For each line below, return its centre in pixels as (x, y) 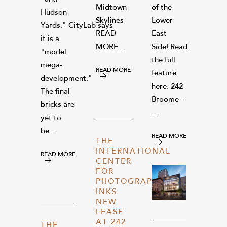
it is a (50, 39)
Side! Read (169, 48)
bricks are (58, 105)
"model (53, 52)
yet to (51, 118)
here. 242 (167, 87)
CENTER (114, 162)
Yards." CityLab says (77, 26)
